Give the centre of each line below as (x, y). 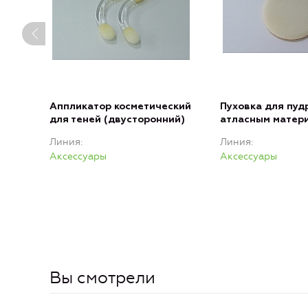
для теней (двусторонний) (117, 120)
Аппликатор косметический (120, 107)
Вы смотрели (102, 278)
